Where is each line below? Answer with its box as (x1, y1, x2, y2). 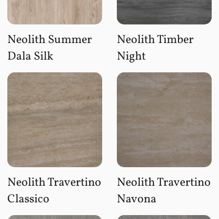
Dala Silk (7, 48, 53, 65)
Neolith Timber (117, 31, 194, 48)
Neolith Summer (7, 31, 92, 48)
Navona (117, 191, 156, 208)
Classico (7, 191, 49, 208)
